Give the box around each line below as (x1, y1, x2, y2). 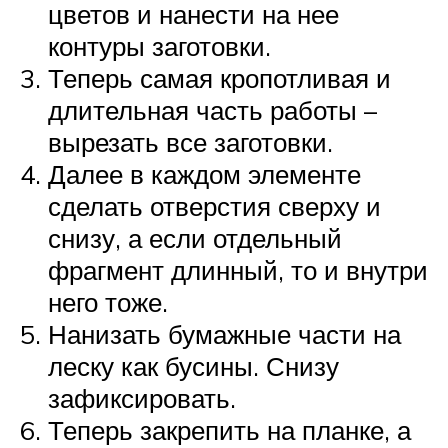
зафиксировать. (48, 381, 236, 414)
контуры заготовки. (48, 29, 271, 62)
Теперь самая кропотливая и (48, 61, 391, 94)
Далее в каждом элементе (48, 157, 361, 190)
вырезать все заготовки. (48, 125, 333, 158)
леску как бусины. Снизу (48, 349, 339, 382)
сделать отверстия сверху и (48, 189, 381, 222)
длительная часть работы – (48, 93, 377, 126)
